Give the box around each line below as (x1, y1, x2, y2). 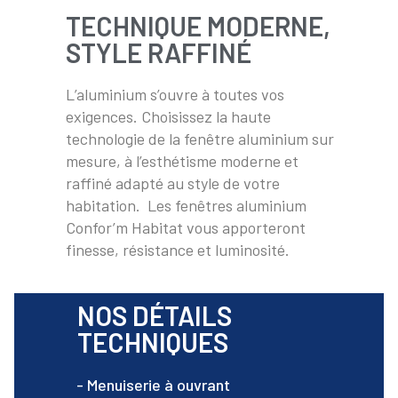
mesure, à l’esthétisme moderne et (66, 151, 298, 171)
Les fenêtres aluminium (147, 195, 306, 216)
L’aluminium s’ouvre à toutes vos (66, 84, 284, 105)
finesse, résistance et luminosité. (66, 240, 290, 260)
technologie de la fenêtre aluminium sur (66, 129, 334, 149)
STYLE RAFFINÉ (66, 36, 251, 69)
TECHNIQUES (77, 325, 228, 358)
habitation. (66, 195, 140, 216)
